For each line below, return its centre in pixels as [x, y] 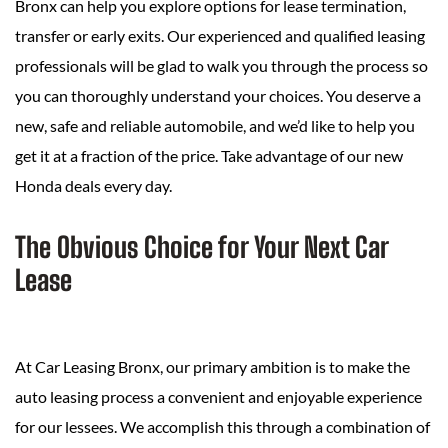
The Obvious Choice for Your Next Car [201, 247]
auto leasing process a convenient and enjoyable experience [218, 397]
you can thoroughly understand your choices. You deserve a [218, 96]
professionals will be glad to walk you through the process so [221, 66]
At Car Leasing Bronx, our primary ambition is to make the [212, 367]
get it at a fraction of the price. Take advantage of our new [209, 156]
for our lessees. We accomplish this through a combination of [222, 427]
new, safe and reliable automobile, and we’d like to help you [215, 126]
